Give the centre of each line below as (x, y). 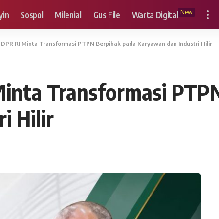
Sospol (32, 14)
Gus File (107, 14)
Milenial (68, 14)
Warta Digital (155, 14)
